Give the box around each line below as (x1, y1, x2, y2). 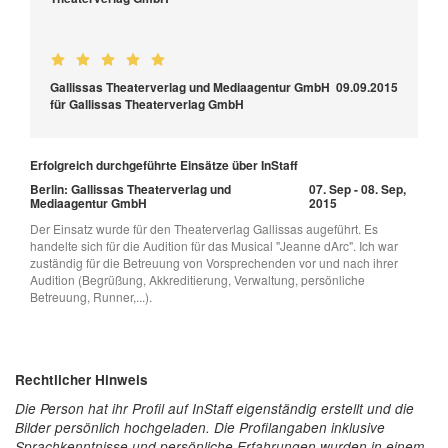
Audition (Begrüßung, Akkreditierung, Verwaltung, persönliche (30, 271, 365, 289)
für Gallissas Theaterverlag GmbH (50, 95, 244, 114)
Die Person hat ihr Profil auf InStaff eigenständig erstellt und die (15, 399, 414, 419)
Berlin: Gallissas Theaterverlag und (30, 180, 231, 199)
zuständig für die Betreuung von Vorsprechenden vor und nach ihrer (30, 254, 398, 272)
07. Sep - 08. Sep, (308, 180, 406, 199)
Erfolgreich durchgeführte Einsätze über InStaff (30, 156, 298, 175)
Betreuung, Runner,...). (30, 288, 152, 306)
